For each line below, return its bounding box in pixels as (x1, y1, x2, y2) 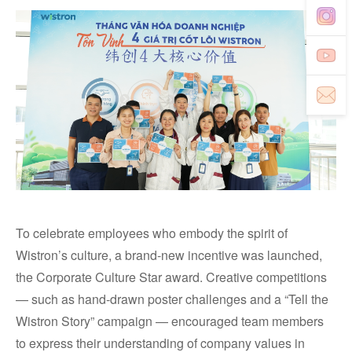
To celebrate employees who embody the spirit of (16, 224, 288, 243)
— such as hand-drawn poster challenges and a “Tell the (16, 290, 328, 309)
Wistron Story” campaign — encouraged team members (16, 312, 324, 331)
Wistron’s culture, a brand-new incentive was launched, (16, 246, 322, 265)
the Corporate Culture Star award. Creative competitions (16, 268, 327, 287)
